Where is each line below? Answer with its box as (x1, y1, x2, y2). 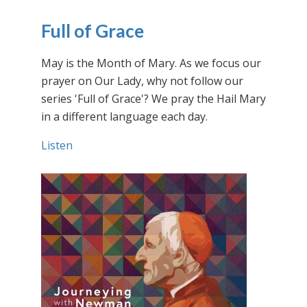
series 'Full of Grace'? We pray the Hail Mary (41, 91, 266, 106)
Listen (41, 138, 73, 153)
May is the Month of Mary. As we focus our (41, 56, 261, 71)
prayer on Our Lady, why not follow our (41, 73, 243, 88)
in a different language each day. (41, 109, 208, 124)
